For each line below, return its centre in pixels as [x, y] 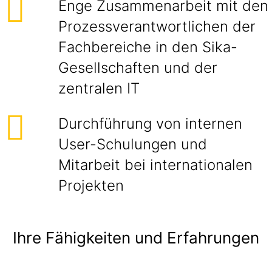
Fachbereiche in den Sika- [148, 47]
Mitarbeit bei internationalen [155, 165]
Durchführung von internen [150, 124]
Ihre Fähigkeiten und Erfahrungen [136, 238]
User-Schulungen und [133, 144]
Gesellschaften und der [138, 68]
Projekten [91, 185]
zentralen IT [99, 88]
